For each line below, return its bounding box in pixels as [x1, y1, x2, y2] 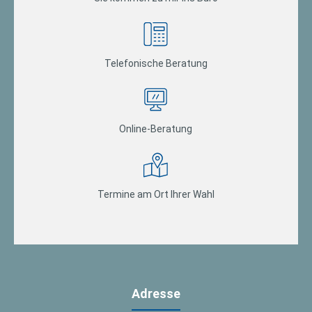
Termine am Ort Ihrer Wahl [97, 188, 214, 200]
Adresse [131, 286, 180, 301]
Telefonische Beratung [104, 57, 208, 69]
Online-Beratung [119, 123, 193, 134]
